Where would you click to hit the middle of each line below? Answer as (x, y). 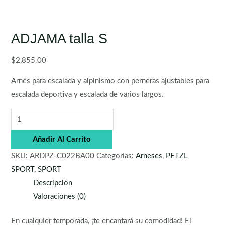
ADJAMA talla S (60, 39)
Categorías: (116, 156)
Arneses (149, 156)
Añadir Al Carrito (62, 139)
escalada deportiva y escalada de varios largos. (88, 95)
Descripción (53, 183)
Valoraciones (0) (60, 196)
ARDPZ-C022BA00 (62, 156)
